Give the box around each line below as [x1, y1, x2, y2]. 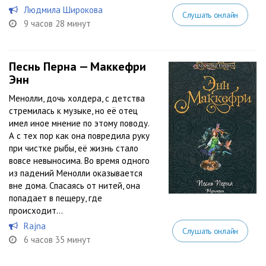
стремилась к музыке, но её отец [9, 105, 138, 116]
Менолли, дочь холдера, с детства [9, 93, 145, 104]
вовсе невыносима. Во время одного [9, 155, 150, 166]
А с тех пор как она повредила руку [9, 130, 150, 141]
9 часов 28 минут [24, 18, 91, 29]
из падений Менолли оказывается [9, 167, 142, 179]
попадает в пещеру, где [9, 192, 102, 204]
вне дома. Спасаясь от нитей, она [9, 180, 140, 191]
